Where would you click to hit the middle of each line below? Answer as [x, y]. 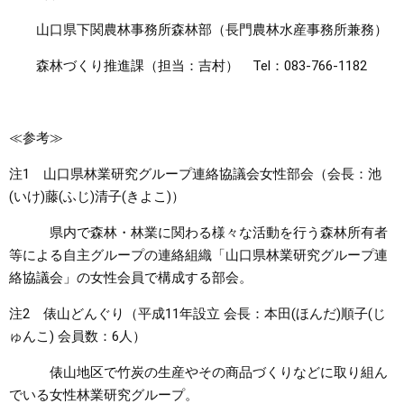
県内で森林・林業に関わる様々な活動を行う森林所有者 [198, 233]
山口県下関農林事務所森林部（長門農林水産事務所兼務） [198, 30]
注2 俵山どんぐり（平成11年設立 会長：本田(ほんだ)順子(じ [197, 314]
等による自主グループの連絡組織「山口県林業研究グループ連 [198, 255]
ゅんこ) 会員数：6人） [78, 336]
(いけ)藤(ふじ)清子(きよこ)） [97, 197]
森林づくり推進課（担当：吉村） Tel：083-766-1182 [188, 66]
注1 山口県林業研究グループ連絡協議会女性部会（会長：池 [195, 174]
